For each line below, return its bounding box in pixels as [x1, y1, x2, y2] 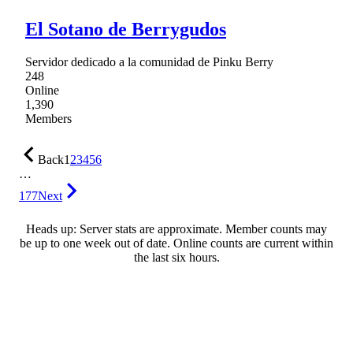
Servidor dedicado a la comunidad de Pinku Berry [25, 55, 273, 69]
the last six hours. [133, 251, 220, 265]
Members [25, 112, 72, 126]
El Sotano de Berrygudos [25, 18, 226, 39]
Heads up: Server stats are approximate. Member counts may [26, 222, 327, 236]
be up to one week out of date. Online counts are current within [20, 236, 333, 251]
